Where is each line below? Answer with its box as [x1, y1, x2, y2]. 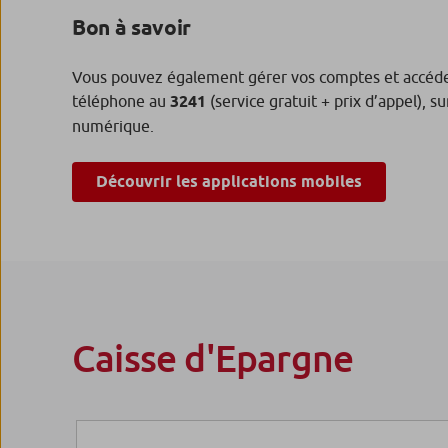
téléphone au [72, 92, 170, 111]
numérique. [72, 117, 154, 136]
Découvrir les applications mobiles [96, 172, 362, 192]
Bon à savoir [72, 15, 191, 41]
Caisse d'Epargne [72, 335, 354, 380]
